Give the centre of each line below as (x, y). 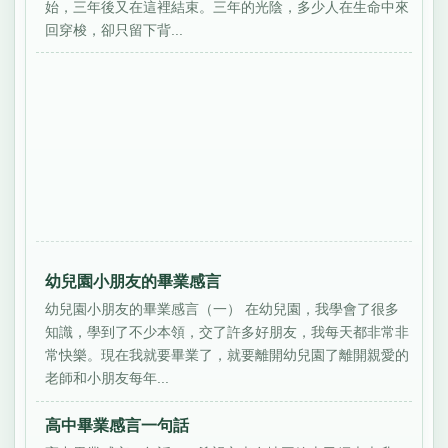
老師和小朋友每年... (107, 377)
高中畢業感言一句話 (117, 425)
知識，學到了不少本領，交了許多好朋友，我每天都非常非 (227, 331)
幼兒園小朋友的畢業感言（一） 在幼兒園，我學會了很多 (222, 308)
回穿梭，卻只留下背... (114, 29)
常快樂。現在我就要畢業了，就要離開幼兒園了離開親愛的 (227, 354)
